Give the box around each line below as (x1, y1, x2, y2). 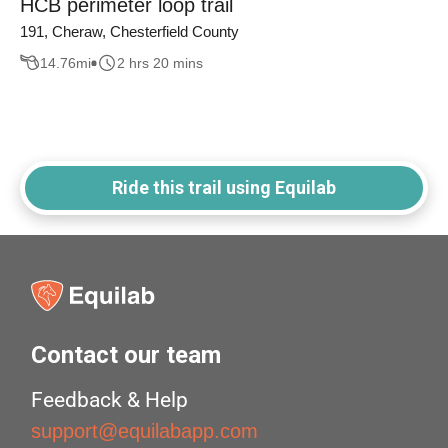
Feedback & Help (31, 388, 189, 413)
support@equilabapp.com (31, 420, 259, 443)
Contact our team (31, 341, 222, 370)
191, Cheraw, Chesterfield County (20, 23, 239, 41)
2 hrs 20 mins (117, 54, 203, 71)
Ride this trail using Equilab (112, 177, 336, 199)
